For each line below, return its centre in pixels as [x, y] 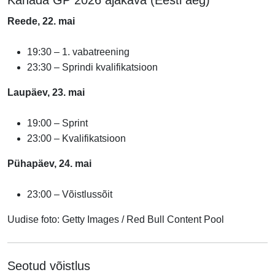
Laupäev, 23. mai [46, 92]
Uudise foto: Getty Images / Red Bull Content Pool [116, 219]
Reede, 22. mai [41, 21]
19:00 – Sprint [57, 123]
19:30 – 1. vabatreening [78, 52]
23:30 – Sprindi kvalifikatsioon [92, 67]
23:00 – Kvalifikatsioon [76, 138]
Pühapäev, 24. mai [49, 163]
